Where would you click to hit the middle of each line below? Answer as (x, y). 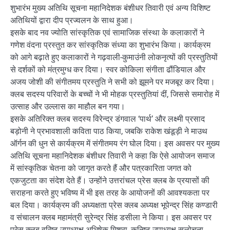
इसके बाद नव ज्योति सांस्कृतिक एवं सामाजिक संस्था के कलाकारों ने (107, 33)
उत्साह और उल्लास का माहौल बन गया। (68, 107)
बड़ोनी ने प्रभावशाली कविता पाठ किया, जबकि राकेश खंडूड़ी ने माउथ (109, 131)
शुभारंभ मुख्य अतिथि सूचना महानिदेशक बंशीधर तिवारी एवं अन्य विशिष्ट (110, 8)
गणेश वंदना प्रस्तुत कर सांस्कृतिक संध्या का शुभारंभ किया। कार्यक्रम (110, 45)
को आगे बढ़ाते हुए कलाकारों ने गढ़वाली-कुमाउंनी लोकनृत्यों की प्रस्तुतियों (114, 57)
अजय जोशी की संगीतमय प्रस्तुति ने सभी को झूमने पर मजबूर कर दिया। (113, 82)
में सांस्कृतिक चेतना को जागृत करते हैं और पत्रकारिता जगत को (101, 168)
